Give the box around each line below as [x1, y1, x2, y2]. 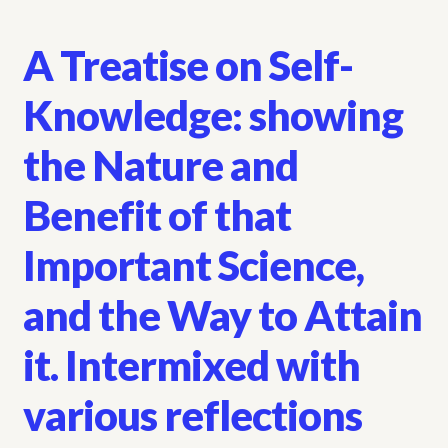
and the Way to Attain [22, 290, 422, 341]
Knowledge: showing [22, 90, 403, 141]
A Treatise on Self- [22, 40, 353, 91]
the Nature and [22, 140, 298, 191]
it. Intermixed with [22, 340, 360, 391]
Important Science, [22, 240, 364, 291]
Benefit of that [22, 190, 291, 241]
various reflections [22, 390, 362, 441]
